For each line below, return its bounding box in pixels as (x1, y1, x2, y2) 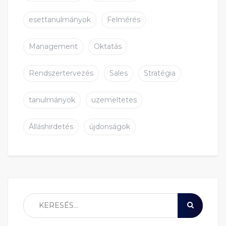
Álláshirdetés (29, 122, 73, 132)
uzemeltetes (91, 95, 137, 105)
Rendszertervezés (29, 69, 93, 78)
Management (29, 42, 78, 51)
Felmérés (107, 15, 140, 25)
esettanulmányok (29, 15, 91, 25)
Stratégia (144, 69, 176, 78)
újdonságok (89, 122, 130, 132)
